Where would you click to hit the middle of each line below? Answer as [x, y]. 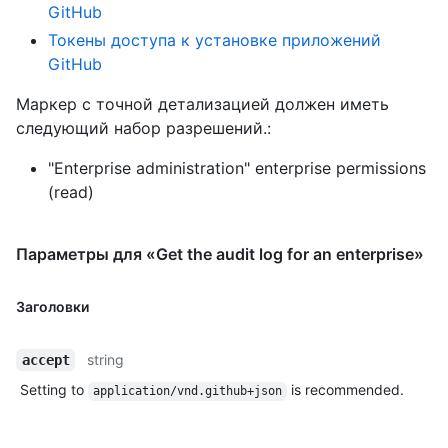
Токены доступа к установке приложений [214, 40]
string [106, 360]
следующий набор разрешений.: [143, 128]
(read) [71, 192]
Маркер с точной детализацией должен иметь [202, 104]
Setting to [54, 390]
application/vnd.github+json [187, 391]
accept [45, 360]
